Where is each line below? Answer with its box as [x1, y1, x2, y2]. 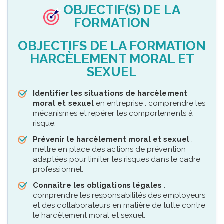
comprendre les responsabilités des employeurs [33, 191, 206, 200]
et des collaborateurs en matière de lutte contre [33, 201, 206, 210]
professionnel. [33, 165, 83, 174]
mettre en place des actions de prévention [33, 145, 186, 154]
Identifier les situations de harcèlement [33, 89, 187, 98]
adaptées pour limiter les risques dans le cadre [33, 155, 201, 164]
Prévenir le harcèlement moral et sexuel [33, 135, 189, 144]
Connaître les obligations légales [33, 181, 162, 190]
